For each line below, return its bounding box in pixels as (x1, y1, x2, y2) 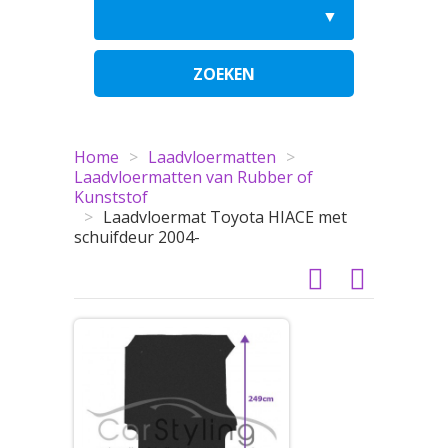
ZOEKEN (193, 62, 255, 85)
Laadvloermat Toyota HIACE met (103, 206, 347, 228)
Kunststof (74, 186, 148, 208)
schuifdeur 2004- (74, 226, 200, 248)
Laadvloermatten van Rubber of (74, 166, 313, 188)
